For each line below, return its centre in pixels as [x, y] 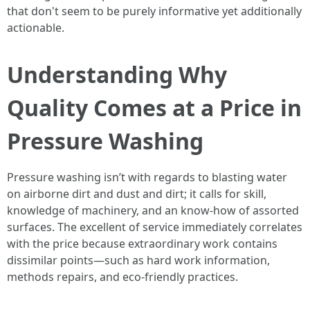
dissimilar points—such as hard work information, [138, 260]
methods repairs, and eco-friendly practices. [122, 277]
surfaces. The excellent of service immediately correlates [155, 227]
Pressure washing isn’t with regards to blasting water [147, 177]
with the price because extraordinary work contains [142, 244]
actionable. [36, 28]
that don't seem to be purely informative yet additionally [154, 11]
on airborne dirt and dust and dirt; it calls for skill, [137, 194]
